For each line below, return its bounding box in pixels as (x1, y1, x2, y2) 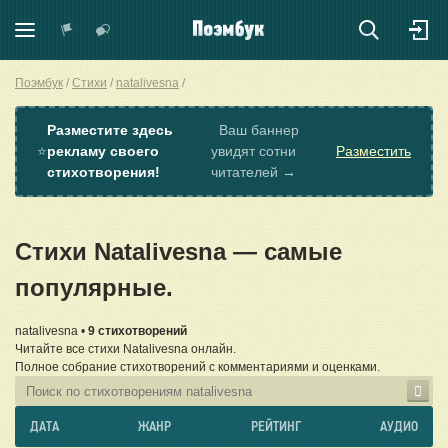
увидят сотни (210, 143, 296, 159)
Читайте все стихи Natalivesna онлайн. (15, 342, 236, 357)
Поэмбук (15, 76, 63, 90)
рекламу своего (47, 143, 159, 159)
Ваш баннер (210, 122, 299, 138)
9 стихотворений (88, 324, 187, 339)
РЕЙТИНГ (250, 418, 301, 435)
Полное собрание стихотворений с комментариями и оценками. (15, 360, 380, 375)
